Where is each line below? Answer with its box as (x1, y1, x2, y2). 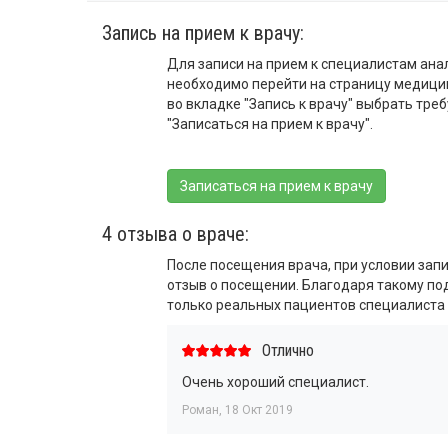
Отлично (261, 341, 314, 360)
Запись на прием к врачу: (102, 21, 304, 45)
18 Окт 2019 (224, 403, 293, 417)
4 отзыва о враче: (102, 222, 249, 246)
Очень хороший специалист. (181, 374, 369, 390)
